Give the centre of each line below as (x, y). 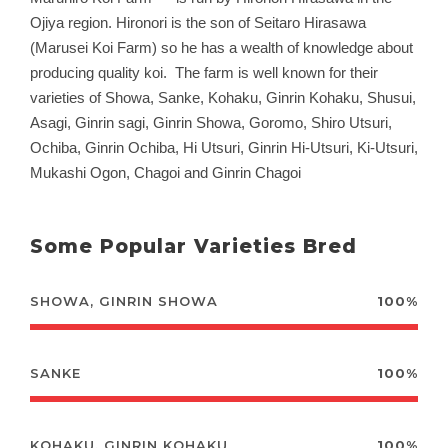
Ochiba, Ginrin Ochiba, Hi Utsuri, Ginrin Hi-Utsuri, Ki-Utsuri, (224, 147)
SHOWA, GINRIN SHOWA (124, 300)
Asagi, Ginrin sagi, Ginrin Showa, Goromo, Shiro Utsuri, (211, 122)
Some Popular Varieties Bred (193, 246)
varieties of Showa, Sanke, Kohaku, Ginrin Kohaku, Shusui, (223, 97)
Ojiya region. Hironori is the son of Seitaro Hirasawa (198, 22)
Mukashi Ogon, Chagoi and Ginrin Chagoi (165, 172)
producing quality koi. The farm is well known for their (204, 72)
